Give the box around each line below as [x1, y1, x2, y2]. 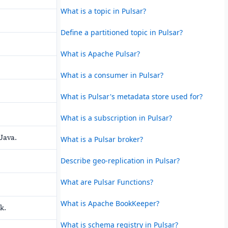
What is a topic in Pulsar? [60, 6, 146, 16]
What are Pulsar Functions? [60, 177, 153, 187]
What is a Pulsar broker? [60, 134, 143, 144]
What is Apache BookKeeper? [60, 198, 159, 208]
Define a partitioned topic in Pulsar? [60, 27, 183, 37]
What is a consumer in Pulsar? [60, 70, 163, 80]
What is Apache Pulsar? [60, 48, 140, 59]
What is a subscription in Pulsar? [60, 112, 172, 123]
